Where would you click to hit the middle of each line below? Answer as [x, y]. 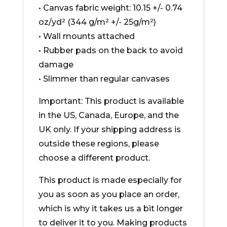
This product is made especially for [110, 180]
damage [56, 65]
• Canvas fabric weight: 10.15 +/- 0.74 [110, 8]
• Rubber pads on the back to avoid [110, 50]
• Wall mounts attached [86, 36]
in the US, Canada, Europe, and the [108, 115]
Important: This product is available [111, 101]
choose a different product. [94, 158]
